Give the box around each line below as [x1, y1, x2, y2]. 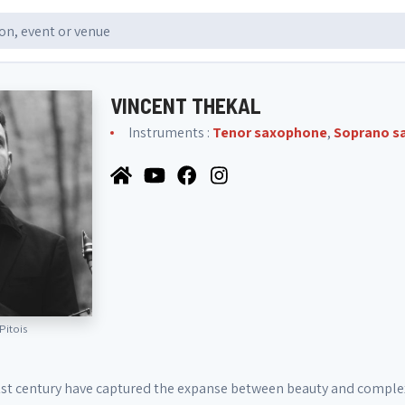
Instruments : [128, 123, 212, 142]
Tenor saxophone [212, 123, 327, 142]
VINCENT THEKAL [110, 92, 261, 118]
